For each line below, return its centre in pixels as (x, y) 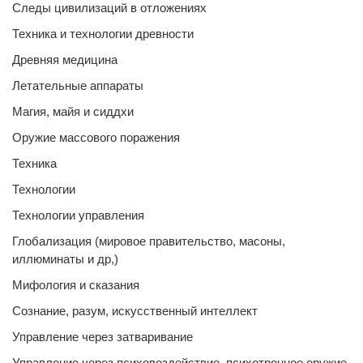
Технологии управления (78, 215)
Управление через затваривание (102, 337)
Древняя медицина (65, 60)
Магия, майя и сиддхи (73, 111)
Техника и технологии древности (103, 34)
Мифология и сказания (76, 285)
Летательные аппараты (78, 85)
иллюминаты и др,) (65, 259)
